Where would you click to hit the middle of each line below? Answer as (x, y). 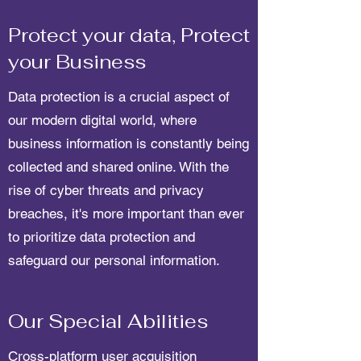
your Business (77, 62)
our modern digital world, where (102, 120)
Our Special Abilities (108, 321)
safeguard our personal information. (114, 260)
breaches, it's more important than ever (126, 214)
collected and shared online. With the (118, 167)
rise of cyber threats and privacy (106, 190)
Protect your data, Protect (129, 35)
